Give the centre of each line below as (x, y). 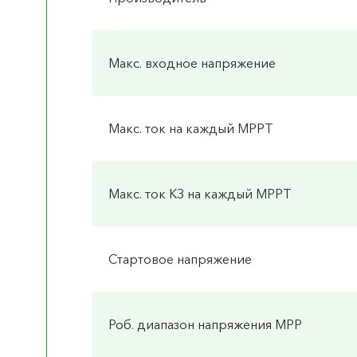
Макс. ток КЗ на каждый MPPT (200, 194)
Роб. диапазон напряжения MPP (206, 325)
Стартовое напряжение (180, 259)
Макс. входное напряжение (192, 63)
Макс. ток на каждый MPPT (191, 129)
